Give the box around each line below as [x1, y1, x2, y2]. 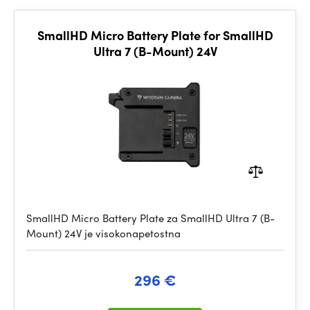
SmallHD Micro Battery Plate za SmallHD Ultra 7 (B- [26, 210, 275, 226]
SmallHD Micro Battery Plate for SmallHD [37, 26, 273, 44]
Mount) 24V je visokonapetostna [26, 226, 181, 241]
